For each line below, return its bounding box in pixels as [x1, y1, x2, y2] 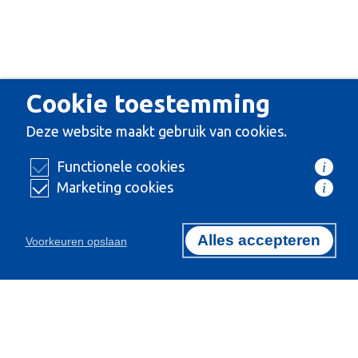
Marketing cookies [56, 178, 173, 195]
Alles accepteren [197, 231, 321, 249]
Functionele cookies [56, 157, 185, 174]
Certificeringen [26, 290, 119, 306]
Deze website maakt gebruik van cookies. [25, 122, 287, 139]
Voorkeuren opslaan [25, 234, 127, 248]
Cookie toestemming [25, 89, 270, 118]
